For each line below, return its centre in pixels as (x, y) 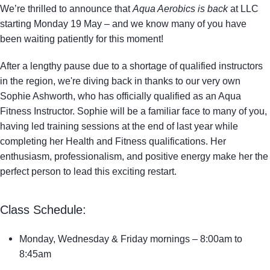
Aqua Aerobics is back (180, 8)
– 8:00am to (216, 239)
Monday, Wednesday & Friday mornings (105, 239)
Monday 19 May (68, 24)
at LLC (243, 8)
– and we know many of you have (174, 24)
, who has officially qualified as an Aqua (157, 96)
